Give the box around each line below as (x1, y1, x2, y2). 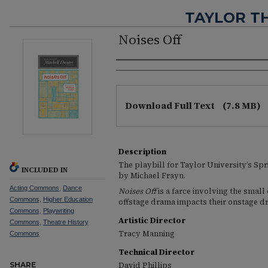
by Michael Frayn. (118, 170, 185, 181)
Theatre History (43, 218, 89, 226)
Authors (116, 64, 166, 79)
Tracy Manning (118, 228, 175, 239)
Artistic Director (118, 215, 186, 226)
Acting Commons (10, 184, 59, 191)
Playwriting (43, 206, 74, 214)
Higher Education (43, 195, 93, 203)
